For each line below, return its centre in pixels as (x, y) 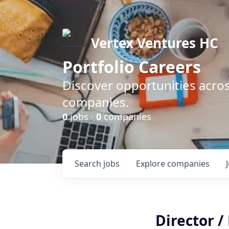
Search (89, 164)
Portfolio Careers (132, 67)
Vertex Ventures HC (155, 43)
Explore (152, 164)
